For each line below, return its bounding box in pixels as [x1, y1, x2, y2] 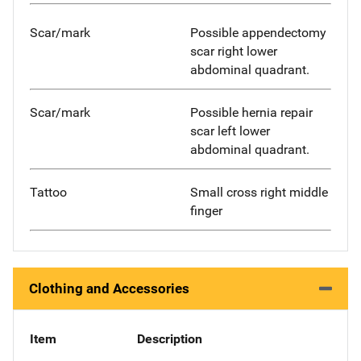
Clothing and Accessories [29, 280, 189, 297]
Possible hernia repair [190, 105, 313, 121]
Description [136, 330, 202, 346]
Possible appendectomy [190, 25, 326, 41]
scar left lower [190, 123, 270, 139]
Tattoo [30, 185, 67, 201]
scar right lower [190, 44, 277, 60]
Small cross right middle [190, 185, 328, 201]
